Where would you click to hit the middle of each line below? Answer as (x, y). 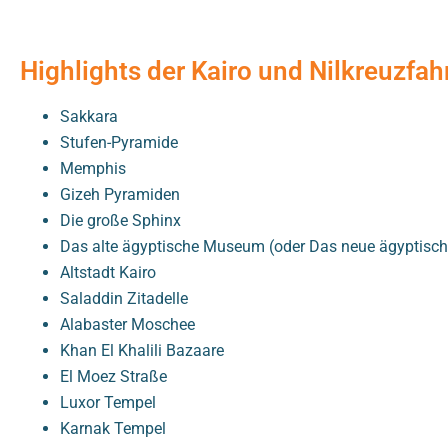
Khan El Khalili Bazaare (142, 351)
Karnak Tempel (113, 429)
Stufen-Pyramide (119, 143)
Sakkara (89, 117)
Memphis (93, 169)
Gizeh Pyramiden (120, 195)
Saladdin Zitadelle (124, 299)
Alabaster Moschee (127, 325)
